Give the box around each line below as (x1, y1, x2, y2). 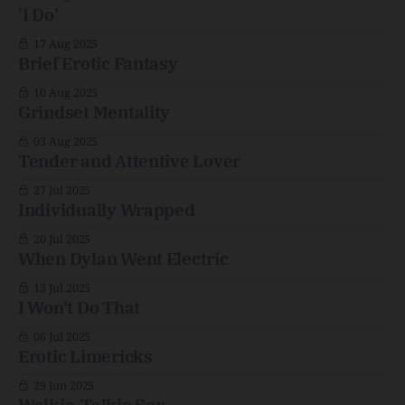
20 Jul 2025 (33, 231, 91, 247)
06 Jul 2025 (33, 329, 91, 344)
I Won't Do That (18, 297, 141, 318)
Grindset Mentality (18, 101, 171, 123)
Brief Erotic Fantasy (18, 52, 178, 74)
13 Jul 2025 (33, 280, 91, 296)
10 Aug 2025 (33, 85, 99, 100)
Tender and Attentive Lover (18, 150, 241, 172)
